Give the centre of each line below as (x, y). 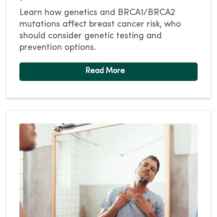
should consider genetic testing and (91, 36)
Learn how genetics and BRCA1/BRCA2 (97, 13)
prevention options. (58, 48)
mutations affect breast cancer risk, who (100, 25)
